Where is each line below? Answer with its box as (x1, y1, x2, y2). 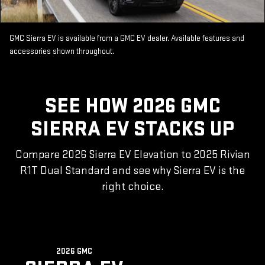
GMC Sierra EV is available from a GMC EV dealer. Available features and (9, 34, 244, 44)
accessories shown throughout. (9, 47, 114, 57)
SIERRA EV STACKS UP (31, 117, 234, 143)
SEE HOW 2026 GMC (44, 93, 221, 119)
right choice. (101, 180, 164, 194)
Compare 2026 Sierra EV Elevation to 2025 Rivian (15, 148, 250, 162)
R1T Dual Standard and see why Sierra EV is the (20, 164, 245, 178)
